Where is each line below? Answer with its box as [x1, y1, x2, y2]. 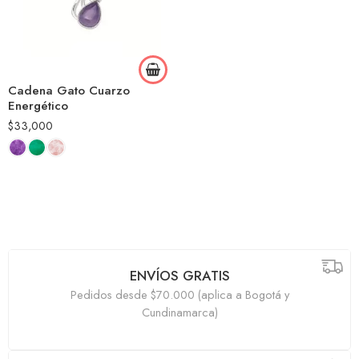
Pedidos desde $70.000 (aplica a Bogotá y [70, 286, 289, 303]
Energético [8, 97, 68, 115]
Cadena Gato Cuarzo [8, 82, 130, 99]
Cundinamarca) [141, 304, 218, 321]
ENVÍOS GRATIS [129, 266, 230, 285]
